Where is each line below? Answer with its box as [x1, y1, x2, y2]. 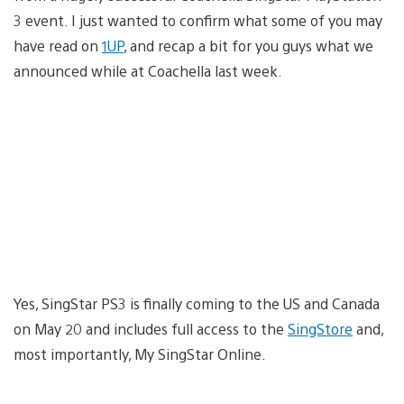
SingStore [288, 318, 353, 338]
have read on [14, 35, 102, 55]
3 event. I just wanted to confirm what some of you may [14, 10, 382, 30]
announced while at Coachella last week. [14, 60, 282, 80]
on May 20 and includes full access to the [14, 318, 288, 338]
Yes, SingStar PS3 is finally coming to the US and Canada [14, 293, 380, 313]
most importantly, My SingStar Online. [14, 344, 266, 363]
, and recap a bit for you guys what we [124, 35, 373, 55]
